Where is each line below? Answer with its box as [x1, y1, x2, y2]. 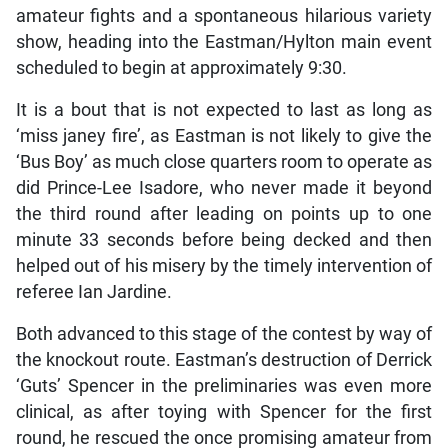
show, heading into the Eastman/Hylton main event [15, 32, 433, 53]
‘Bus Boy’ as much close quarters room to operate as [15, 152, 433, 173]
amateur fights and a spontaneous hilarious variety [15, 6, 433, 27]
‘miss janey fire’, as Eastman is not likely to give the [15, 126, 433, 147]
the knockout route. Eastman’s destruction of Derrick [15, 350, 433, 371]
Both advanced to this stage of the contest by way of [15, 324, 433, 345]
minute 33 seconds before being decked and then [15, 230, 433, 251]
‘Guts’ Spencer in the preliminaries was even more [15, 376, 433, 397]
